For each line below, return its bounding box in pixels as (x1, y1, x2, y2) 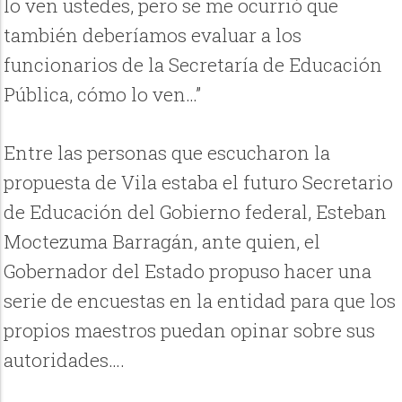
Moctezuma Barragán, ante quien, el (4, 228, 321, 254)
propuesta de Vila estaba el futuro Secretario (4, 169, 394, 195)
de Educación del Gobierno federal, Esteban (4, 198, 388, 224)
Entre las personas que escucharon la (4, 139, 331, 165)
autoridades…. (4, 346, 126, 372)
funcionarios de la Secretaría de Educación (4, 52, 383, 78)
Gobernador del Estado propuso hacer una (4, 258, 372, 284)
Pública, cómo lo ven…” (4, 82, 202, 108)
